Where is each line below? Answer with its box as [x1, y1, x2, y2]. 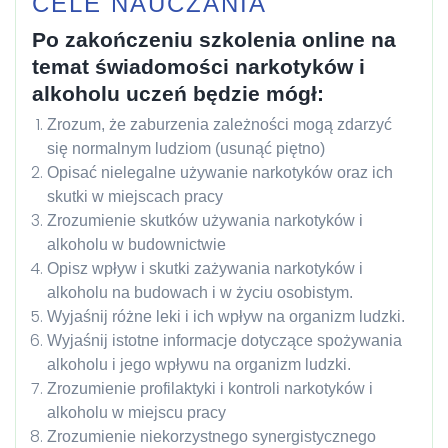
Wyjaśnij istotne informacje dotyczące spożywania [47, 331, 402, 349]
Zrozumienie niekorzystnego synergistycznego [47, 427, 376, 445]
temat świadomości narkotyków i [32, 54, 365, 78]
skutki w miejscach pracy [47, 187, 223, 205]
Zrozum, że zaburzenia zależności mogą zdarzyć [47, 115, 392, 133]
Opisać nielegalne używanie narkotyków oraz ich [47, 163, 393, 181]
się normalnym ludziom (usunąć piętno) [47, 139, 325, 157]
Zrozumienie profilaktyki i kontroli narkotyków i [47, 379, 373, 397]
